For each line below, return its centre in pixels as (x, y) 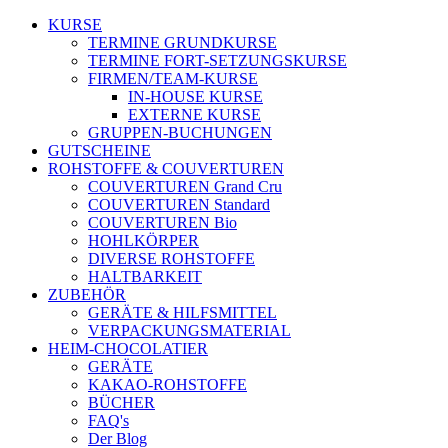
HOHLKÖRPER (143, 240)
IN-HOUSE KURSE (195, 96)
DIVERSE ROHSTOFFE (171, 258)
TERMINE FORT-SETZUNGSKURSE (217, 60)
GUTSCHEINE (99, 150)
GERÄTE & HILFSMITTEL (182, 312)
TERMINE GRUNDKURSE (182, 42)
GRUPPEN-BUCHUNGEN (180, 132)
